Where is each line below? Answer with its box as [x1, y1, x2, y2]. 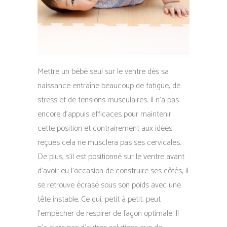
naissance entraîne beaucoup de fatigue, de [37, 79, 180, 93]
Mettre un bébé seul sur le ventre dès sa [37, 65, 169, 79]
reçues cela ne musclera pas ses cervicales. [37, 136, 181, 149]
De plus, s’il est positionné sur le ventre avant [37, 150, 184, 164]
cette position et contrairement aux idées [37, 122, 172, 135]
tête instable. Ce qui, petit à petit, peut [37, 193, 161, 206]
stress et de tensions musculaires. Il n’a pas [37, 93, 179, 107]
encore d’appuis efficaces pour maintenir [37, 107, 171, 121]
